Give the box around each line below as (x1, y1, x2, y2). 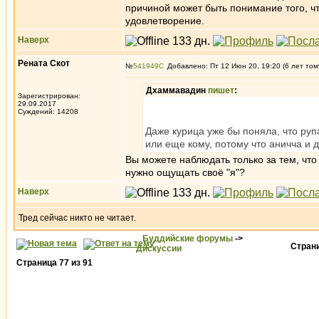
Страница (16, 258, 59, 268)
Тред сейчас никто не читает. (19, 213, 136, 223)
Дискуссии (136, 244, 182, 253)
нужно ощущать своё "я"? (125, 167, 245, 178)
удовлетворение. (125, 15, 204, 26)
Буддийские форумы (142, 234, 233, 244)
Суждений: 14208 (18, 108, 78, 115)
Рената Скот (18, 58, 70, 68)
